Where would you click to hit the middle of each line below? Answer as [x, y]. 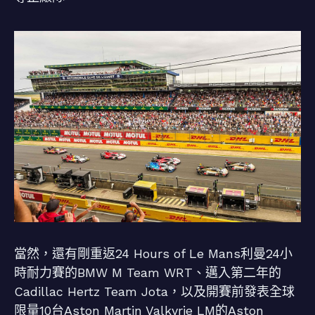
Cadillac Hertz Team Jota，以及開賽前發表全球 [154, 291]
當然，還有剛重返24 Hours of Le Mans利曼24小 [153, 253]
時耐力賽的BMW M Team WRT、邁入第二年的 [148, 272]
